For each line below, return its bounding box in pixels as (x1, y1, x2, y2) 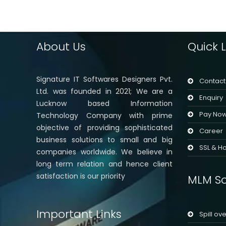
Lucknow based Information (36, 98, 173, 109)
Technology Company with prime (36, 110, 173, 121)
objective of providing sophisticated (36, 123, 173, 133)
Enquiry (199, 93, 223, 103)
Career (199, 126, 223, 136)
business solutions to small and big (36, 135, 173, 145)
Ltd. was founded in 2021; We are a (36, 86, 173, 97)
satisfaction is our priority (36, 171, 125, 182)
